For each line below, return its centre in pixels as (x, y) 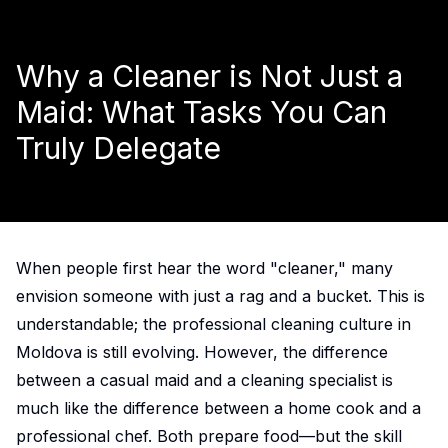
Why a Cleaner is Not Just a (209, 76)
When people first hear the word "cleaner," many (204, 268)
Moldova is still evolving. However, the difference (202, 352)
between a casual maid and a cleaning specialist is (204, 380)
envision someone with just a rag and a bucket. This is (220, 296)
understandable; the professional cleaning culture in (213, 324)
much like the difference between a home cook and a (218, 408)
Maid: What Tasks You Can (201, 112)
